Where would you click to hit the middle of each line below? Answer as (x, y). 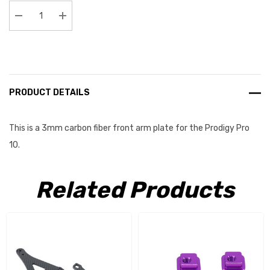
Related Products (135, 190)
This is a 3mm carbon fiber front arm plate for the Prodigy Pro (129, 128)
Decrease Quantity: (60, 30)
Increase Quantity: (102, 30)
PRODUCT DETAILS (49, 93)
